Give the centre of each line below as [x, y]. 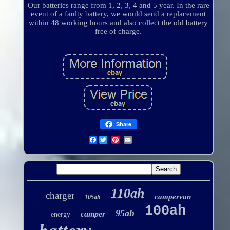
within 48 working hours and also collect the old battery [119, 23]
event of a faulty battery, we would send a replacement [119, 14]
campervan [173, 197]
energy [61, 215]
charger [60, 196]
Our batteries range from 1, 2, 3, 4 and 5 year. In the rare [118, 5]
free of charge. [119, 32]
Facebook [113, 140]
